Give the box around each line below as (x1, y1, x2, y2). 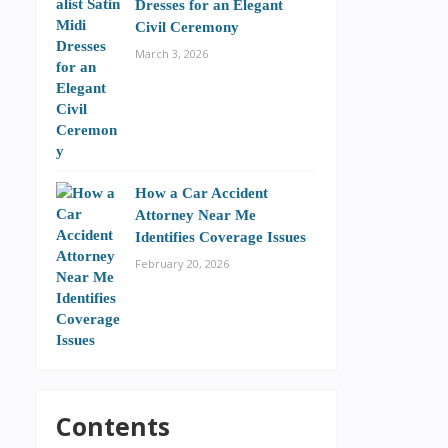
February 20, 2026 (135, 256, 229, 271)
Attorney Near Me (135, 206, 256, 223)
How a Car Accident (135, 184, 268, 201)
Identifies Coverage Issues (135, 228, 306, 245)
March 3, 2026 (135, 46, 208, 61)
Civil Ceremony (135, 18, 239, 35)
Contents (56, 409, 170, 443)
